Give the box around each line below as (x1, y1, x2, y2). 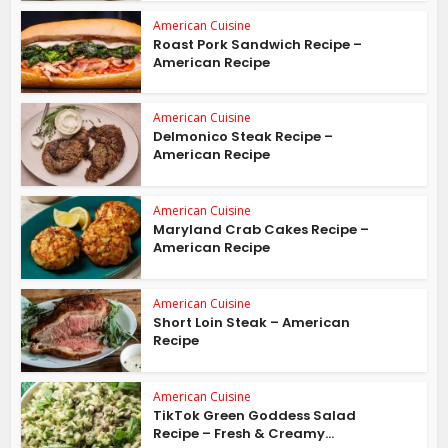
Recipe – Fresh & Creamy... (153, 423, 335, 443)
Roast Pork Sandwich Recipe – (153, 34, 363, 54)
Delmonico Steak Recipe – (153, 127, 334, 147)
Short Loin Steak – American (153, 312, 351, 332)
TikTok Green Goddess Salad (153, 405, 357, 425)
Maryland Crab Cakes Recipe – (153, 220, 370, 240)
